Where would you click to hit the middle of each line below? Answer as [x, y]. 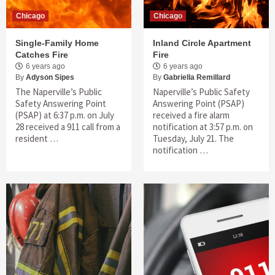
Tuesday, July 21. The [193, 138]
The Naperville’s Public [59, 91]
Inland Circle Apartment [202, 43]
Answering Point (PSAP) [199, 103]
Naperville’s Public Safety [201, 91]
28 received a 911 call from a [68, 126]
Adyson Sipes [50, 77]
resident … [37, 138]
